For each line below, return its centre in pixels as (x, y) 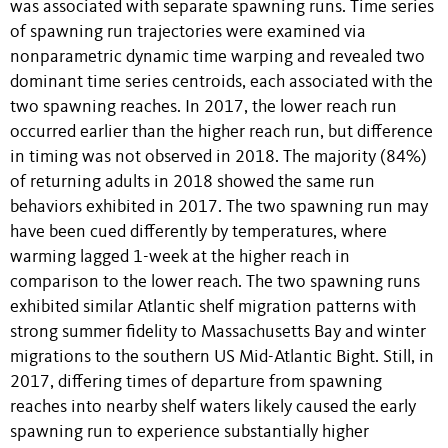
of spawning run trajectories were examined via (188, 33)
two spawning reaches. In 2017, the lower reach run (203, 108)
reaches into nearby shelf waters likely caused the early (213, 408)
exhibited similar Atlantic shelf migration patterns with (213, 308)
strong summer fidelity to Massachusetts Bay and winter (218, 333)
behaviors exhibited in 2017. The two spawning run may (219, 208)
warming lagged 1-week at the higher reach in (180, 258)
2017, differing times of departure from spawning (196, 383)
